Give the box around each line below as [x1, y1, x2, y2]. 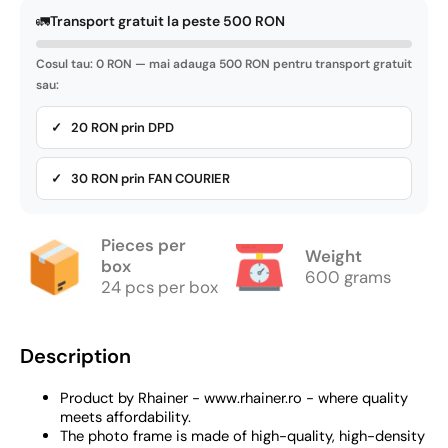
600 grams [305, 265, 391, 288]
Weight [305, 244, 362, 267]
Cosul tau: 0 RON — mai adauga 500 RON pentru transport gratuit [36, 56, 412, 73]
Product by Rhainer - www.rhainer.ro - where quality [60, 388, 408, 409]
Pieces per [101, 234, 186, 257]
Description [20, 343, 131, 370]
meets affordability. [60, 407, 191, 428]
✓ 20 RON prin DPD [51, 119, 174, 137]
